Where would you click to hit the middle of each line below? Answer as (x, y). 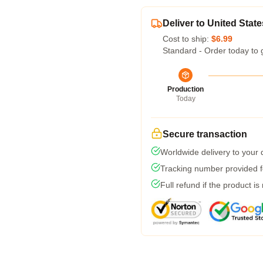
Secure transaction (205, 134)
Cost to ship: (187, 39)
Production (186, 89)
